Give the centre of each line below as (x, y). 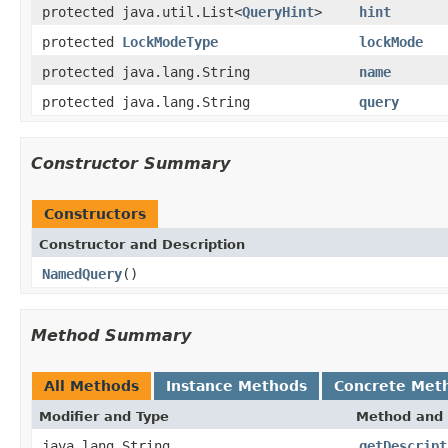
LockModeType (170, 41)
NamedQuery (82, 273)
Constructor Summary (130, 163)
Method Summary (111, 335)
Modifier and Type (104, 416)
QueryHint (278, 11)
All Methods (91, 385)
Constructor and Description (142, 244)
